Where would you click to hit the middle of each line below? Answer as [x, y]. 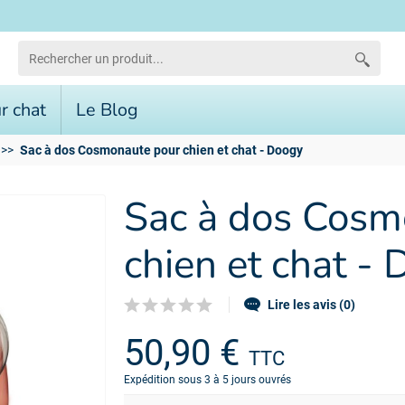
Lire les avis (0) [312, 304]
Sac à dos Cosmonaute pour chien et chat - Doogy [161, 150]
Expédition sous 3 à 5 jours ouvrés [208, 380]
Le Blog [107, 110]
